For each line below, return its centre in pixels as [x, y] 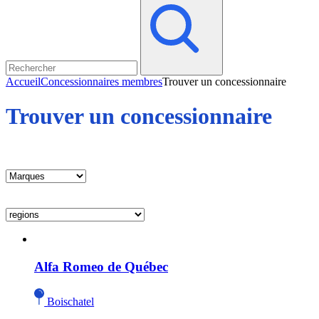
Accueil [23, 82]
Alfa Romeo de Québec [101, 266]
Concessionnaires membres [101, 82]
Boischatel [71, 301]
